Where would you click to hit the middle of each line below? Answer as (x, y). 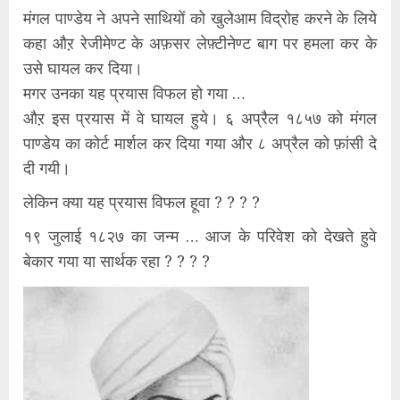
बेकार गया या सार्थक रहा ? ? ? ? (117, 261)
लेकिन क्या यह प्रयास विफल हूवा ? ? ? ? (142, 202)
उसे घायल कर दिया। (83, 68)
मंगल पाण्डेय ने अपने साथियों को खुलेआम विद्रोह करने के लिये (200, 18)
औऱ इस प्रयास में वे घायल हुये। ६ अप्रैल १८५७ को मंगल (200, 118)
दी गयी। (47, 168)
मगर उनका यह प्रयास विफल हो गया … (134, 93)
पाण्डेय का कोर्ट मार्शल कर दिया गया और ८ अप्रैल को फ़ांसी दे (200, 143)
